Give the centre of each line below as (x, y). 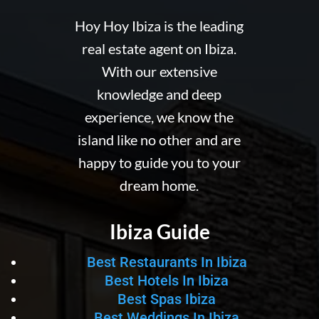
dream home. (159, 185)
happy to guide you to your (159, 162)
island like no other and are (159, 139)
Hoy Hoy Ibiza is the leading (159, 25)
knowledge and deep (159, 94)
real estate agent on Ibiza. (159, 48)
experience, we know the (159, 116)
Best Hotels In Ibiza (167, 280)
